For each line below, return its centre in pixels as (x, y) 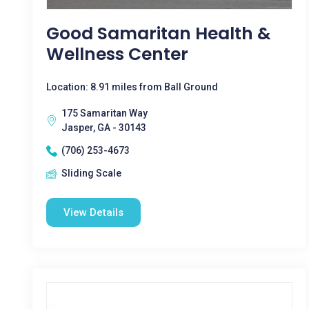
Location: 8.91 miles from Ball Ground (132, 87)
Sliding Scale (91, 173)
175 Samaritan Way (104, 113)
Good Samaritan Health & (159, 33)
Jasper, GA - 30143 (104, 128)
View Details (93, 212)
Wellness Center (117, 54)
